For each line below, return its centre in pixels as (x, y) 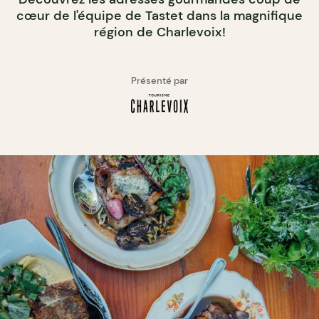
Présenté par (159, 80)
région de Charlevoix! (159, 32)
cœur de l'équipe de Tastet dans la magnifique (159, 15)
